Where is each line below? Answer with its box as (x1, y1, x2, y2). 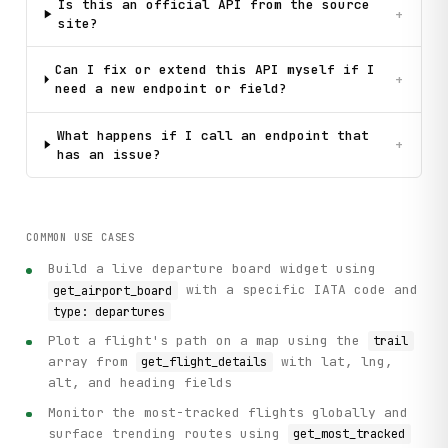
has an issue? (56, 145, 161, 163)
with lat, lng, (272, 353, 393, 371)
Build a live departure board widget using (48, 260, 377, 278)
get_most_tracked (293, 425, 406, 442)
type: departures (53, 303, 166, 320)
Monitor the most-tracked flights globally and (48, 403, 409, 421)
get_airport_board (53, 282, 173, 299)
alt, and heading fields (48, 374, 233, 392)
